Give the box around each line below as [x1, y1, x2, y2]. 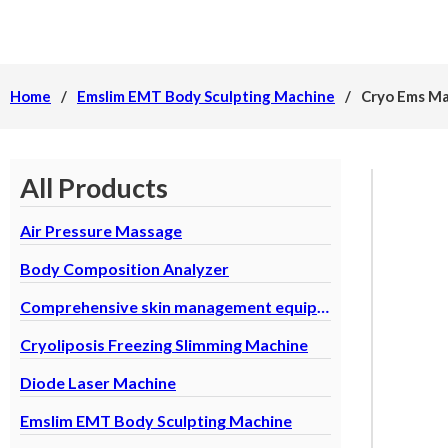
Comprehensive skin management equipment [317, 297, 329, 316]
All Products [20, 171, 168, 204]
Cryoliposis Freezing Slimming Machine [20, 335, 308, 354]
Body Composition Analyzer [20, 259, 229, 278]
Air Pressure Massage [20, 221, 182, 240]
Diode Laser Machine [20, 373, 176, 392]
